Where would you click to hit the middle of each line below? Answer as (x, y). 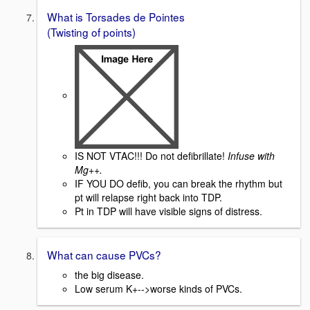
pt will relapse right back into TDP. (150, 197)
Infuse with (251, 155)
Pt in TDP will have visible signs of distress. (170, 211)
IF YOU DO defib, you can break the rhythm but (179, 183)
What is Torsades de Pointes (116, 17)
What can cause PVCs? (104, 254)
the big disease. (109, 274)
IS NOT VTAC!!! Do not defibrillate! (151, 155)
